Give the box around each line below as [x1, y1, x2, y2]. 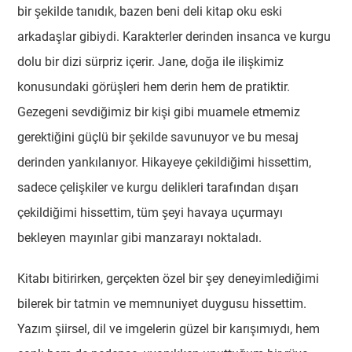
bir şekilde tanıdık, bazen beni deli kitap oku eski [17, 4, 283, 19]
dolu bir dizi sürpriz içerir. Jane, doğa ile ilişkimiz [17, 54, 284, 69]
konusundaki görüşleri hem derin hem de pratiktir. [17, 79, 291, 94]
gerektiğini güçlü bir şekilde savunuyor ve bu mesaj [17, 130, 299, 145]
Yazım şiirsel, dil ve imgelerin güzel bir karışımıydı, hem [17, 321, 321, 336]
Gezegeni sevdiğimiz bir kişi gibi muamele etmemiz [17, 104, 301, 119]
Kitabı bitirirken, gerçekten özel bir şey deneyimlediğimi [17, 271, 320, 286]
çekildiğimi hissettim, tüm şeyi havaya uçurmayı [17, 205, 284, 220]
